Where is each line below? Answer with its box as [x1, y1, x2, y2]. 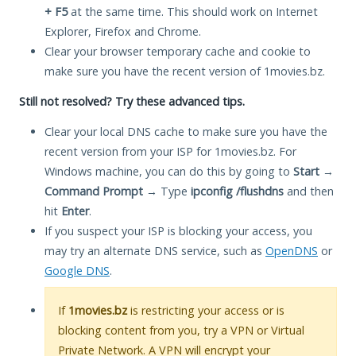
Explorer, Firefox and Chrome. [44, 23, 201, 39]
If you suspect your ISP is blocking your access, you [44, 222, 312, 238]
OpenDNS [265, 242, 318, 258]
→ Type [143, 183, 191, 199]
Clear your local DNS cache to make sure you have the [44, 123, 327, 139]
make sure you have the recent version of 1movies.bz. [44, 63, 325, 79]
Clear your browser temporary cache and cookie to [44, 43, 311, 59]
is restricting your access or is [127, 302, 284, 318]
